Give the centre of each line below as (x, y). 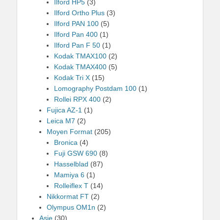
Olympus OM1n (71, 207)
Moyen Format (69, 132)
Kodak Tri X (72, 78)
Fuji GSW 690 (76, 153)
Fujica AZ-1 (64, 110)
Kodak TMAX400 (80, 67)
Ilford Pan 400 (76, 34)
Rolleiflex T (71, 186)
